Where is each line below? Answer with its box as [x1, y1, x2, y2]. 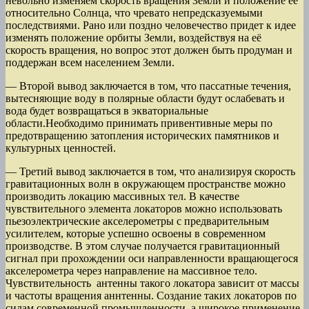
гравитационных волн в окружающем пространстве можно [6, 178, 286, 190]
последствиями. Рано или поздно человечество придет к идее [6, 19, 296, 32]
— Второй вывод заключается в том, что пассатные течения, [6, 80, 291, 92]
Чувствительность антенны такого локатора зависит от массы [6, 277, 299, 290]
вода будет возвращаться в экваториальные [6, 105, 208, 117]
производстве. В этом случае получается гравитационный [6, 240, 280, 252]
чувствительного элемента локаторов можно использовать [6, 203, 282, 215]
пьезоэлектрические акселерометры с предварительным [6, 215, 269, 228]
